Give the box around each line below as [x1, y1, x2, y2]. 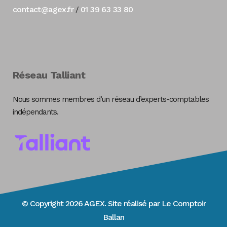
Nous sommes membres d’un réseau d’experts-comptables [13, 95, 209, 104]
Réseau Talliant [13, 69, 85, 82]
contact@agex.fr [13, 5, 73, 15]
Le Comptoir [161, 199, 206, 209]
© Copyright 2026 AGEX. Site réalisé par [21, 199, 162, 209]
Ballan [103, 212, 124, 222]
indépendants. [13, 107, 58, 117]
